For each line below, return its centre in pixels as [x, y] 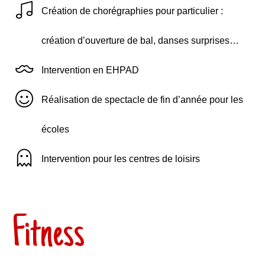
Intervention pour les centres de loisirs [121, 159]
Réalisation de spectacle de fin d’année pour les [143, 100]
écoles [56, 129]
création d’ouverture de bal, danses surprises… [140, 41]
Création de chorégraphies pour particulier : [132, 11]
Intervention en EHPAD [91, 70]
